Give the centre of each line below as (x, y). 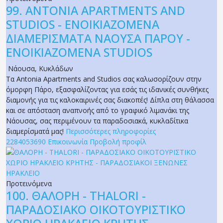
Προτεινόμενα (29, 184)
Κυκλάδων (56, 69)
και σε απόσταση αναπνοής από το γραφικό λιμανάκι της (98, 111)
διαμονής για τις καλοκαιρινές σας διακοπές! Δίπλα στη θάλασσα (110, 100)
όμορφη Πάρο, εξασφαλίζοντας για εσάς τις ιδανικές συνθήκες (107, 90)
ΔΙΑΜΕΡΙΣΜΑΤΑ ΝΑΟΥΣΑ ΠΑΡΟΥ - (98, 39)
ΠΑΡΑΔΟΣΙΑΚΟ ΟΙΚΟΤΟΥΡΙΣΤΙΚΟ (96, 210)
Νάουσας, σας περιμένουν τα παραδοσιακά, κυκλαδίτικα (97, 121)
